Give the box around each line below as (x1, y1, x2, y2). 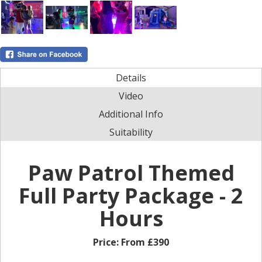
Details (116, 71, 146, 85)
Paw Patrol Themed (27, 158, 235, 188)
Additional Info (99, 108, 163, 121)
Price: (93, 236, 121, 249)
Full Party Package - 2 (19, 181, 243, 211)
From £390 (121, 236, 169, 249)
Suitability (109, 126, 153, 139)
